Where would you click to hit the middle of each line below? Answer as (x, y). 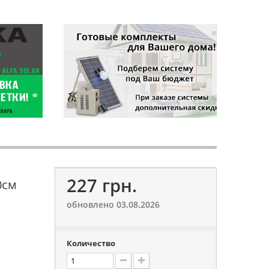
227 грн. (101, 185)
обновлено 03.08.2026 (113, 204)
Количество (91, 243)
